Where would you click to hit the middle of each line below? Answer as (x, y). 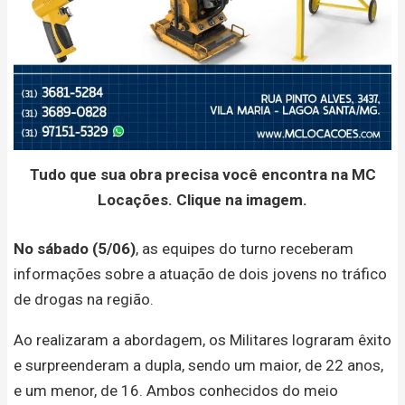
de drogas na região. (84, 299)
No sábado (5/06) (75, 248)
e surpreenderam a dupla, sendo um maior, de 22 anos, (198, 365)
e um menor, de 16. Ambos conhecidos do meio (176, 390)
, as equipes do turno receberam (245, 248)
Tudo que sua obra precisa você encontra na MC (202, 175)
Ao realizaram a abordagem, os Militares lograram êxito (202, 339)
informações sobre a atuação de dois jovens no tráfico (200, 273)
